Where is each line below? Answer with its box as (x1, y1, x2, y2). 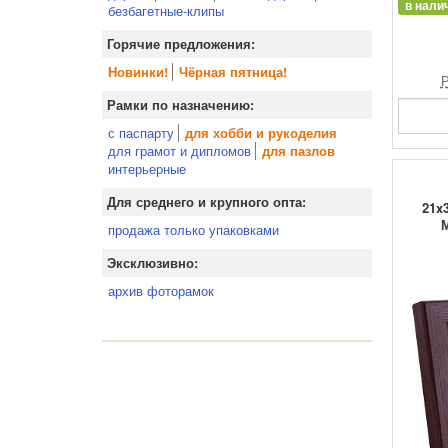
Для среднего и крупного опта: (107, 193, 306, 211)
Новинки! (108, 63, 168, 81)
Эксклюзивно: (107, 254, 198, 272)
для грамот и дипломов (108, 141, 251, 160)
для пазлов (262, 142, 335, 160)
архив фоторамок (108, 281, 214, 300)
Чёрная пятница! (179, 63, 287, 81)
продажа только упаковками (108, 220, 279, 239)
